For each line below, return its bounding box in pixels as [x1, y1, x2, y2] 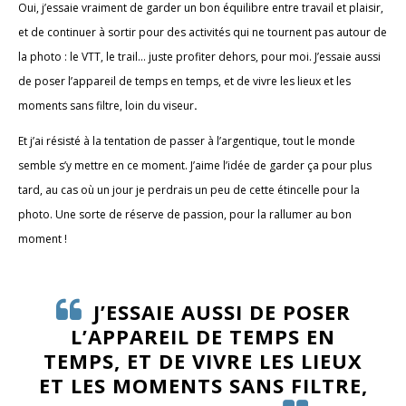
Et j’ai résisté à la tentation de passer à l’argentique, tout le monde [18, 132, 355, 149]
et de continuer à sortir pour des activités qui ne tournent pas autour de [18, 24, 387, 40]
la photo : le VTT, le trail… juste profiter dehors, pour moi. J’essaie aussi [18, 48, 381, 64]
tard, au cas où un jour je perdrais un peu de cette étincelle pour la [18, 181, 360, 198]
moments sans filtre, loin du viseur [18, 97, 194, 113]
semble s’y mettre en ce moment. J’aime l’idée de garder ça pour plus [18, 157, 372, 173]
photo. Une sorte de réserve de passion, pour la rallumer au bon [18, 206, 352, 222]
